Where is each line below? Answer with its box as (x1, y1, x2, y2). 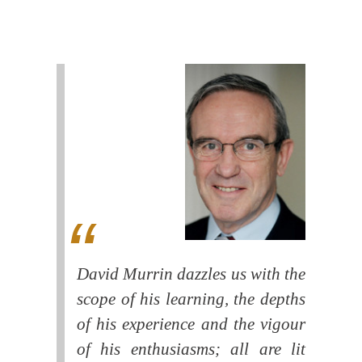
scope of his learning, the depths (77, 289, 305, 309)
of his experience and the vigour (77, 314, 305, 335)
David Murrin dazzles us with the (77, 264, 305, 284)
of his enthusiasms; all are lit (77, 339, 305, 360)
